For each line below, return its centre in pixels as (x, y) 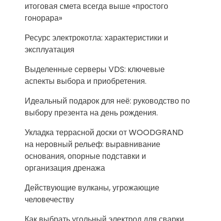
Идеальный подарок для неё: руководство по (107, 101)
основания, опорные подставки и (85, 156)
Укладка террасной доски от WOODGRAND (104, 132)
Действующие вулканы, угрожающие (92, 187)
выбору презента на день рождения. (91, 112)
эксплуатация (50, 49)
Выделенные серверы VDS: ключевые (95, 69)
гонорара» (43, 18)
